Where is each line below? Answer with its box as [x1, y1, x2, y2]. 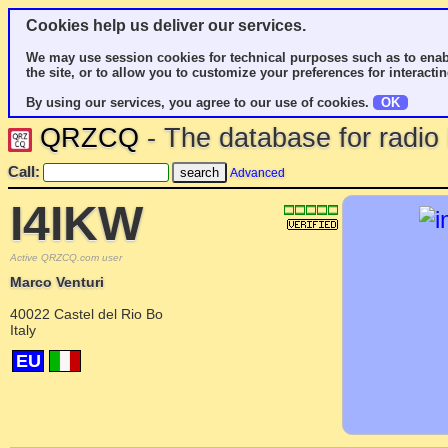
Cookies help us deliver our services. [26, 17, 306, 34]
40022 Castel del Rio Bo [10, 306, 163, 322]
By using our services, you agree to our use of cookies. [26, 95, 373, 110]
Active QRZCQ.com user [10, 252, 122, 263]
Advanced [230, 166, 285, 180]
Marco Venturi [10, 274, 104, 290]
